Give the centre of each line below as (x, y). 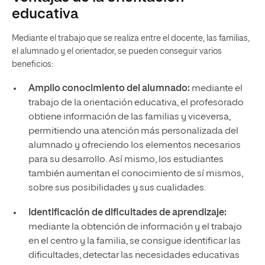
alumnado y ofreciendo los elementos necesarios (134, 146)
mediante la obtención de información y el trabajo (135, 227)
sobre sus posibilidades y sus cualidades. (117, 188)
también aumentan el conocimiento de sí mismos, (135, 174)
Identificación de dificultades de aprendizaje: (127, 213)
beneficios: (33, 65)
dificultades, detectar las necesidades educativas (134, 256)
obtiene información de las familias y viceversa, (129, 117)
